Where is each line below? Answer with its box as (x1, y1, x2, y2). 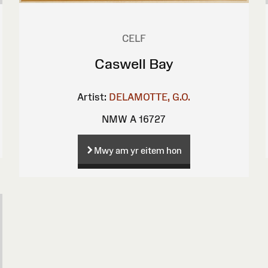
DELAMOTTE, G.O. (109, 91, 191, 102)
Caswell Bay (94, 55, 173, 72)
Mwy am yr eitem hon (93, 145, 182, 156)
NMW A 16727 (102, 113, 166, 124)
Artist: (77, 91, 107, 102)
